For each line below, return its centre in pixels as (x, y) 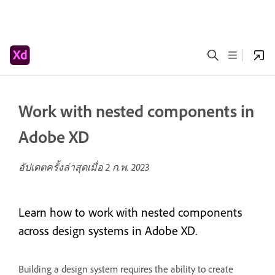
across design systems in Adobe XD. (108, 231)
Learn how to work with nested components (130, 212)
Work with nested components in (136, 111)
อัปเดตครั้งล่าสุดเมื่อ (62, 167)
